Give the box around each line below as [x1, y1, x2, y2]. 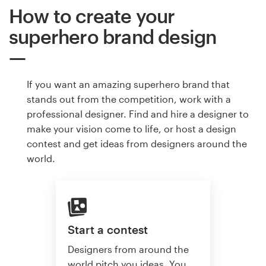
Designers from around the [68, 243, 189, 255]
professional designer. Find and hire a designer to [27, 107, 249, 119]
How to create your [9, 4, 175, 27]
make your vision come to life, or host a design [27, 122, 236, 134]
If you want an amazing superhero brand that [27, 78, 230, 90]
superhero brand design [9, 25, 217, 47]
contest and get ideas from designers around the [27, 137, 247, 149]
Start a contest [68, 223, 148, 237]
